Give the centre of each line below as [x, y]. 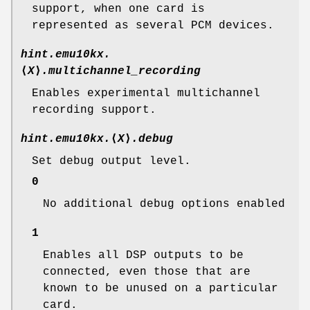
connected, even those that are [147, 272]
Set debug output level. [111, 161]
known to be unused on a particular [161, 288]
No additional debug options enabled [164, 204]
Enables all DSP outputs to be [143, 255]
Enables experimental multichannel [146, 93]
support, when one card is [118, 9]
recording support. [94, 110]
